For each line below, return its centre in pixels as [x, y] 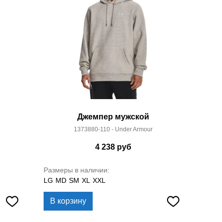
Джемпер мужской [113, 117]
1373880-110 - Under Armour [113, 129]
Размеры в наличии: [77, 170]
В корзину [68, 201]
